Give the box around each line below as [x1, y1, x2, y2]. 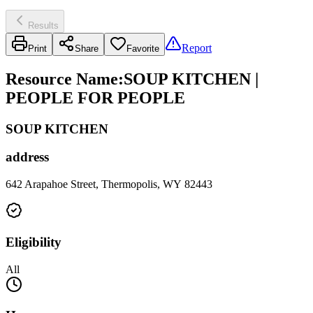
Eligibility [6, 234, 61, 249]
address [6, 150, 49, 165]
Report [182, 41, 212, 54]
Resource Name [6, 69, 118, 88]
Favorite [126, 43, 159, 54]
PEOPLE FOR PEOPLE [6, 88, 185, 107]
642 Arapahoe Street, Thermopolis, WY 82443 [6, 178, 212, 191]
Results [28, 20, 59, 31]
